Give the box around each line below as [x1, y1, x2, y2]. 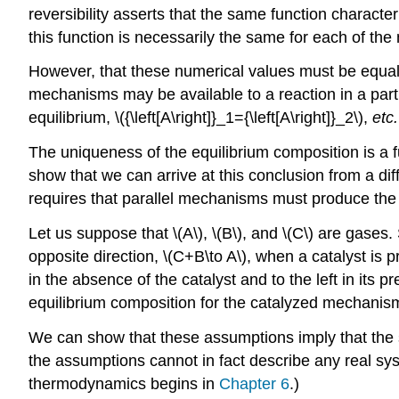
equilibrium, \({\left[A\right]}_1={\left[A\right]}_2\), [28, 109, 372, 127]
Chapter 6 [219, 374, 289, 393]
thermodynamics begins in [28, 374, 219, 393]
